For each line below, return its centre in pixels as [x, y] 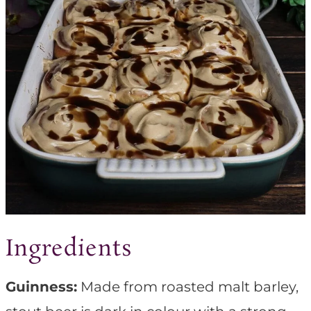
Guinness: [41, 287]
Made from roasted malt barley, [188, 287]
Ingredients [69, 250]
